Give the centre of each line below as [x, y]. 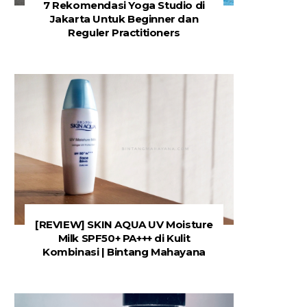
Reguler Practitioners [124, 33]
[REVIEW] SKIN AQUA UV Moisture [124, 224]
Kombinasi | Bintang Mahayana [124, 252]
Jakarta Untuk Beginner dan [124, 19]
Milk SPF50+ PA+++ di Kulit [124, 238]
